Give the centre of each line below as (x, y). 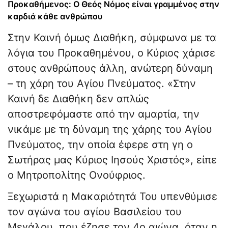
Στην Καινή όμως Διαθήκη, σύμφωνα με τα (112, 38)
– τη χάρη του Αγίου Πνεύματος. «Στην (102, 84)
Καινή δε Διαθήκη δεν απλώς (78, 99)
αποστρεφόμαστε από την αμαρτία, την (104, 114)
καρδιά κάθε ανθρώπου (55, 17)
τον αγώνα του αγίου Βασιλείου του (95, 212)
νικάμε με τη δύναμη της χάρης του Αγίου (110, 130)
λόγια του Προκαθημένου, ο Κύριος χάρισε (111, 53)
